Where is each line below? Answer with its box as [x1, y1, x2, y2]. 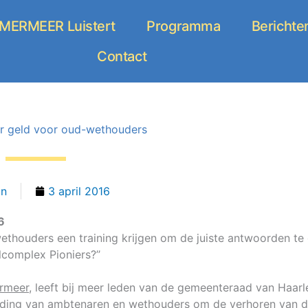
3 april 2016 [47, 184, 110, 198]
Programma [146, 18, 221, 34]
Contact [97, 48, 147, 65]
